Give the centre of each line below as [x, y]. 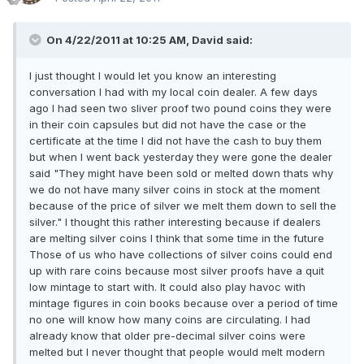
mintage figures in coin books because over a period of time [184, 303]
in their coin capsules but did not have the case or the [168, 125]
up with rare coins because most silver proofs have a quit [177, 271]
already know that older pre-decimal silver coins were [167, 336]
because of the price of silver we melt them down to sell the [183, 206]
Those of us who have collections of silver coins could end [181, 255]
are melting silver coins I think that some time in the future [177, 238]
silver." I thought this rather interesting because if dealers [175, 222]
